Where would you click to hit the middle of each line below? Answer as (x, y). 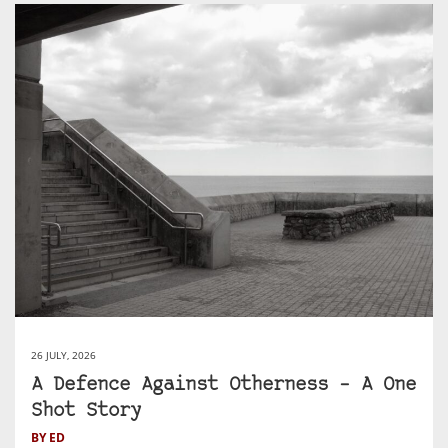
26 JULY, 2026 (63, 355)
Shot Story (86, 412)
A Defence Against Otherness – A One (223, 386)
